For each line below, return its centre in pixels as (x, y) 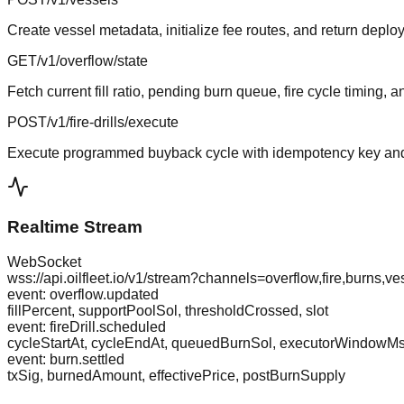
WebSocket (44, 262)
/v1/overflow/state (92, 60)
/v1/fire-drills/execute (113, 122)
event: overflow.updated (83, 295)
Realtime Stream (75, 227)
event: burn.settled (66, 360)
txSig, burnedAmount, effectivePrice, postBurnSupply (176, 376)
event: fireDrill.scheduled (87, 327)
